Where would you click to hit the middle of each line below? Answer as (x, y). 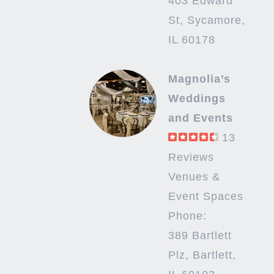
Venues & (194, 177)
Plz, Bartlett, (202, 255)
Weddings (197, 99)
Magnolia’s (199, 79)
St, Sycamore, (206, 20)
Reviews (191, 157)
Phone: (187, 216)
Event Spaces (206, 197)
